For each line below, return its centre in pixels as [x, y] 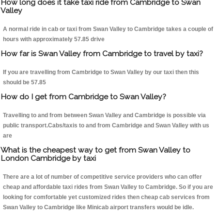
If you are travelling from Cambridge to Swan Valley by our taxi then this [101, 72]
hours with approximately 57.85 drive [54, 39]
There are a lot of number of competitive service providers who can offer [102, 177]
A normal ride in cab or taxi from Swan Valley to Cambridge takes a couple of [108, 29]
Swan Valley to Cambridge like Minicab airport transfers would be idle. [98, 208]
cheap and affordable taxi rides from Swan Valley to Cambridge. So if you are [108, 187]
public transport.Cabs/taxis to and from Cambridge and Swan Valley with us [106, 126]
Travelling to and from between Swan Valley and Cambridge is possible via [104, 116]
